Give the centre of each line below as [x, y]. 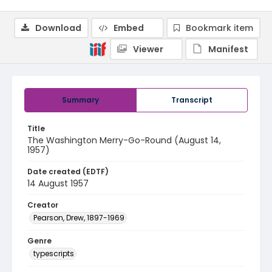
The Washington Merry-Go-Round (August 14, [124, 140]
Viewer [148, 49]
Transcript [192, 100]
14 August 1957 [58, 183]
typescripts [54, 253]
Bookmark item [219, 28]
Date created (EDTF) [68, 172]
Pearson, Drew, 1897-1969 [79, 218]
